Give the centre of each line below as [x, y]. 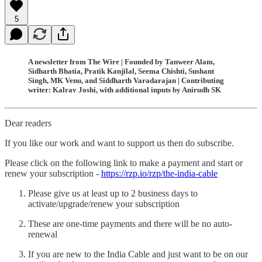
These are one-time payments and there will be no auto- [130, 223]
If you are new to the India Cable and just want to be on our [138, 254]
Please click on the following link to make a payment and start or [124, 163]
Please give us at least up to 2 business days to [113, 193]
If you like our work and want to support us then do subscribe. [119, 143]
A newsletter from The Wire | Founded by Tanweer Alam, [121, 61]
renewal [43, 234]
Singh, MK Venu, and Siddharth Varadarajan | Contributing [126, 80]
